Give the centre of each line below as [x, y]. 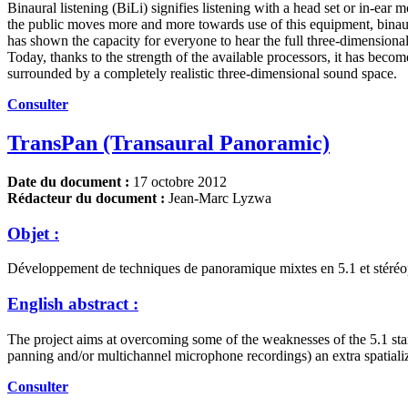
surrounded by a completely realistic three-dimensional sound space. [202, 74]
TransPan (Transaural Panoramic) [168, 143]
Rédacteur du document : [86, 198]
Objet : [33, 233]
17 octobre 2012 [178, 181]
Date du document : [68, 181]
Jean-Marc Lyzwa [218, 198]
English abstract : [73, 304]
